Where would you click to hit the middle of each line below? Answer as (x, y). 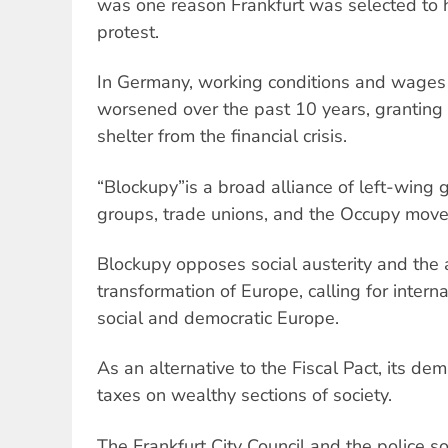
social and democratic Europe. (218, 318)
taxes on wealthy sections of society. (244, 395)
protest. (128, 31)
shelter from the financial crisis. (222, 136)
